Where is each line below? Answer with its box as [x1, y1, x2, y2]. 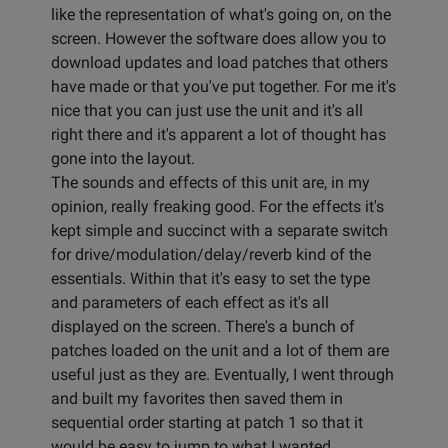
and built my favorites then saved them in [51, 389, 343, 409]
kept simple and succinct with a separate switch [51, 221, 388, 241]
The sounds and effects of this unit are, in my [51, 173, 370, 193]
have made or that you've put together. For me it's [51, 77, 396, 97]
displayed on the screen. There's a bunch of [51, 317, 355, 337]
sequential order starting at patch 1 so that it [51, 413, 363, 433]
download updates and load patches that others [51, 53, 388, 73]
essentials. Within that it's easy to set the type [51, 269, 370, 289]
